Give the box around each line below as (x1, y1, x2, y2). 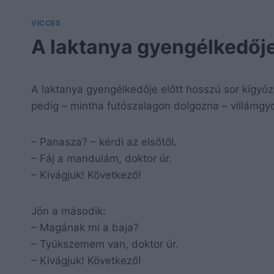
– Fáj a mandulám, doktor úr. (31, 152, 172, 165)
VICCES (31, 18, 61, 28)
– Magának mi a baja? (31, 221, 139, 234)
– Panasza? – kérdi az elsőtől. (31, 135, 177, 148)
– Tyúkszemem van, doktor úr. (31, 237, 179, 250)
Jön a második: (31, 204, 106, 217)
